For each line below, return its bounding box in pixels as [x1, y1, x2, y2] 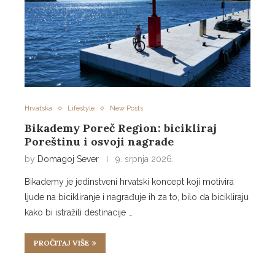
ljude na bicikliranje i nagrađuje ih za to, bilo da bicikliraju [25, 192, 249, 203]
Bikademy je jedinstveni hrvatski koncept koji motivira [25, 177, 234, 187]
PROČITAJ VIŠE [34, 238, 89, 248]
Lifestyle [68, 104, 95, 113]
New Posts [110, 104, 143, 113]
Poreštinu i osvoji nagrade [25, 134, 174, 149]
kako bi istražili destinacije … [25, 207, 133, 218]
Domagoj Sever [37, 154, 99, 165]
